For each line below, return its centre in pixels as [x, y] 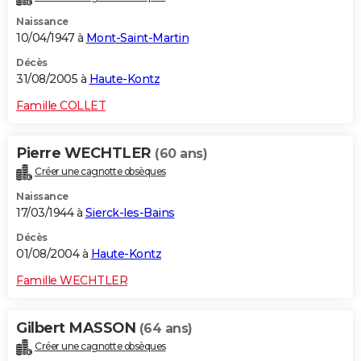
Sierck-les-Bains [130, 212]
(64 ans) [166, 328]
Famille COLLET [61, 105]
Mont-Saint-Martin [137, 37]
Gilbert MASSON [78, 328]
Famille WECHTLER [72, 280]
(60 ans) [181, 153]
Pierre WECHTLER [85, 153]
